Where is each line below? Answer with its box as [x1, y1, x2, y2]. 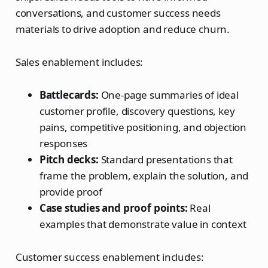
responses [39, 136, 88, 150]
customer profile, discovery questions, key [39, 103, 235, 118]
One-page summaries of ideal [98, 87, 239, 102]
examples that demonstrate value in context [39, 217, 246, 231]
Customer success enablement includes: [15, 249, 204, 264]
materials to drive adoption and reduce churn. [15, 22, 230, 36]
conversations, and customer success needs [15, 5, 221, 20]
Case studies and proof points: [39, 200, 188, 215]
